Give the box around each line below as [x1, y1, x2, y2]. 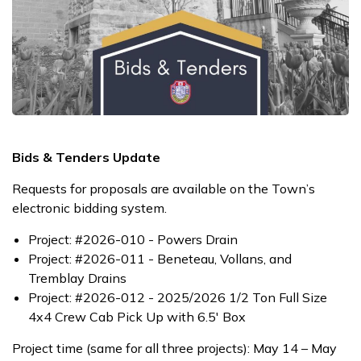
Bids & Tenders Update [12, 149, 160, 166]
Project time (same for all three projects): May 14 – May [12, 340, 337, 357]
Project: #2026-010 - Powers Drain [28, 231, 238, 248]
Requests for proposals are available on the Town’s [12, 180, 315, 197]
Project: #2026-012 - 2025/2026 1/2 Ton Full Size [28, 289, 327, 306]
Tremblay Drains [28, 270, 127, 287]
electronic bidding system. [12, 200, 167, 217]
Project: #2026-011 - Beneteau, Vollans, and [28, 251, 292, 268]
